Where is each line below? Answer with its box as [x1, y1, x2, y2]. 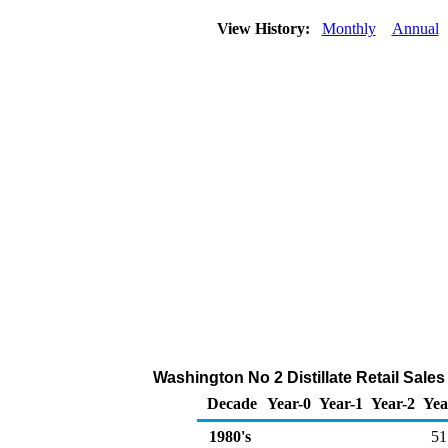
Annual [391, 20, 439, 37]
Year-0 [267, 395, 311, 412]
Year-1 [319, 395, 363, 412]
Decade [207, 395, 257, 412]
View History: [212, 20, 318, 37]
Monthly [321, 20, 376, 37]
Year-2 [371, 395, 415, 412]
